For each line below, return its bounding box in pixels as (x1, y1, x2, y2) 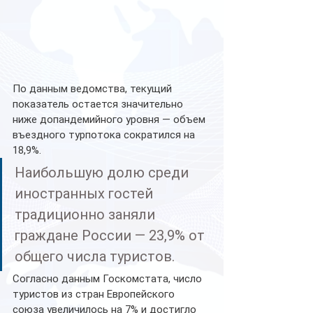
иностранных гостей (15, 185, 156, 203)
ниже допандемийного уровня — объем (13, 113, 208, 126)
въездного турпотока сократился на (13, 129, 198, 142)
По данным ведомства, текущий (13, 82, 175, 96)
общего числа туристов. (15, 248, 178, 265)
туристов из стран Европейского (13, 288, 177, 301)
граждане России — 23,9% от (15, 227, 208, 245)
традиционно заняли (15, 206, 159, 224)
